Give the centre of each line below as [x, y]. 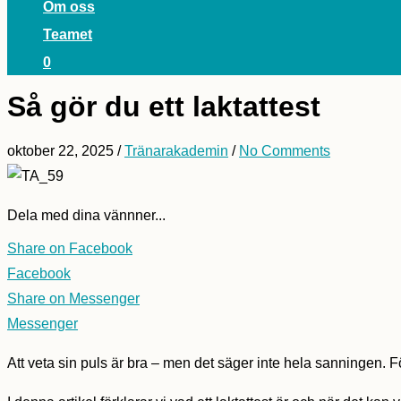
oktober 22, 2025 [60, 150]
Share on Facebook [70, 249]
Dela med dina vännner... [86, 215]
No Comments [285, 150]
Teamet [68, 34]
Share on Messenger [73, 299]
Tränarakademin [176, 150]
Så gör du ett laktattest [164, 107]
